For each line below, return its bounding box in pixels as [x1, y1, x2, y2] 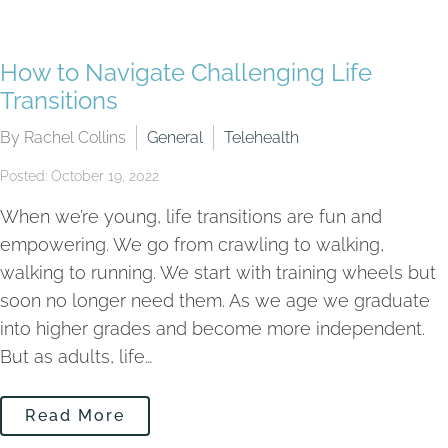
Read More [25, 406, 125, 425]
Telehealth [224, 128, 299, 147]
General [147, 128, 203, 147]
